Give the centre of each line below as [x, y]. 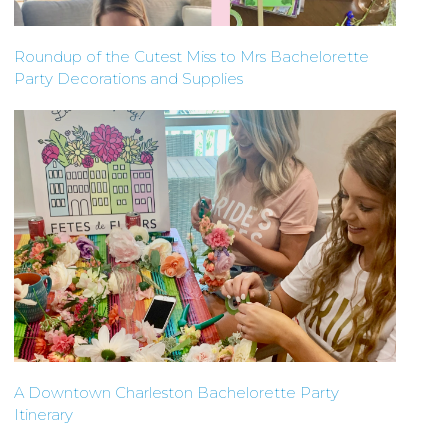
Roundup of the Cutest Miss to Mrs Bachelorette [191, 57]
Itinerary [43, 415]
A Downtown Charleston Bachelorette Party [176, 393]
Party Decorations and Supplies [128, 79]
